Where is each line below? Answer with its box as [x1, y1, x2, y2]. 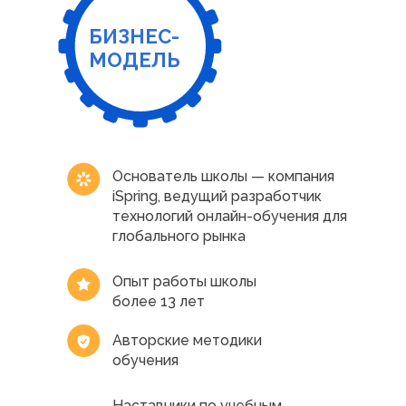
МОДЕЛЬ [89, 48, 180, 72]
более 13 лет [112, 293, 205, 310]
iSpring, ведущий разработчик [112, 188, 322, 205]
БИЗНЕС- [89, 24, 179, 48]
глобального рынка [112, 227, 246, 245]
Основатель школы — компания [112, 168, 334, 185]
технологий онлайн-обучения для [112, 208, 347, 225]
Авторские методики [112, 332, 262, 349]
